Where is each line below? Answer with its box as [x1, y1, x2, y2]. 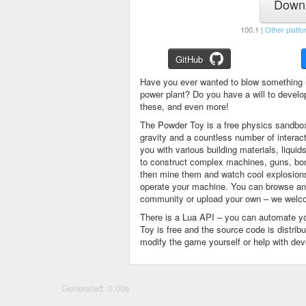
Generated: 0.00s [61, 281, 130, 294]
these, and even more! [140, 100, 229, 113]
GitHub [176, 53, 203, 66]
